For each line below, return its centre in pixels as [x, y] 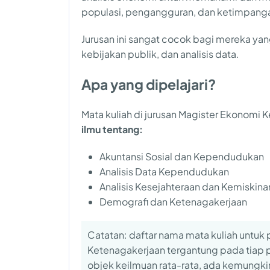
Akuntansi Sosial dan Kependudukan [182, 156]
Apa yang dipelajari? [149, 84]
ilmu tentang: [112, 129]
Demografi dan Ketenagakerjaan [173, 201]
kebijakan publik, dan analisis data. [160, 54]
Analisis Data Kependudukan [164, 171]
